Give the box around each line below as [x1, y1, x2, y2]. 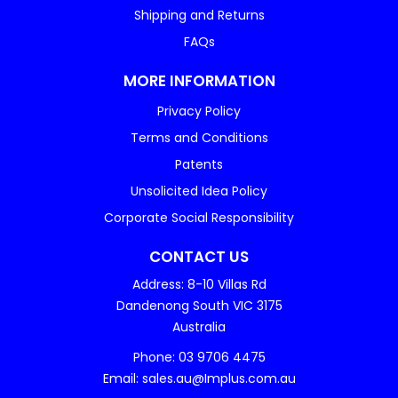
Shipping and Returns [133, 5, 265, 24]
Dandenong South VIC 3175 [115, 296, 283, 314]
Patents [175, 155, 223, 173]
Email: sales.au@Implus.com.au [102, 369, 296, 387]
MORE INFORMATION [123, 69, 275, 92]
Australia [172, 317, 226, 336]
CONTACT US [149, 245, 249, 267]
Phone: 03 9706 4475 [132, 347, 266, 366]
